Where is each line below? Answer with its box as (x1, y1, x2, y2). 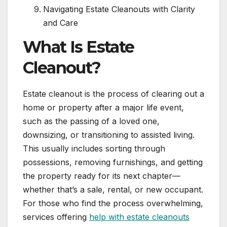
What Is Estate (23, 36, 134, 57)
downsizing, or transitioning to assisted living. (23, 129, 195, 140)
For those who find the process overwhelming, (23, 198, 203, 208)
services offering (23, 211, 89, 222)
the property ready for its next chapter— (23, 170, 180, 181)
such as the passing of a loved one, (23, 116, 160, 126)
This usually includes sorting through (23, 143, 165, 154)
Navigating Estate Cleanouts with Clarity (43, 4, 195, 14)
